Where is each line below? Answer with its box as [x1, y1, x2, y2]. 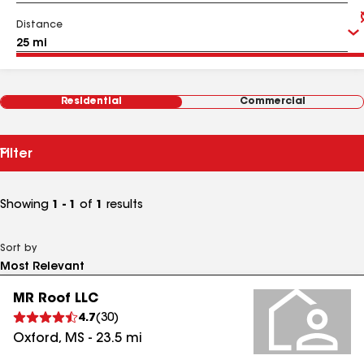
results [103, 200, 143, 211]
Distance [16, 20, 63, 30]
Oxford [13, 332, 58, 345]
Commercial [240, 97, 305, 106]
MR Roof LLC [13, 292, 98, 305]
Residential [61, 97, 122, 106]
